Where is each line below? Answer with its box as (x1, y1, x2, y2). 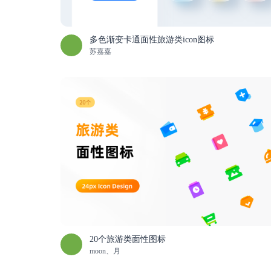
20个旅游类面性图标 (90, 234, 166, 244)
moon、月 (90, 246, 120, 255)
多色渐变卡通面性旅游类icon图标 (90, 35, 214, 45)
